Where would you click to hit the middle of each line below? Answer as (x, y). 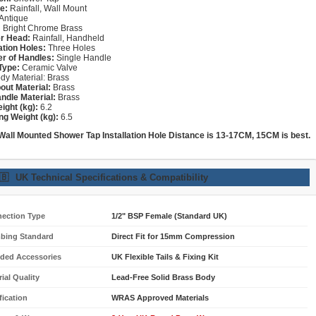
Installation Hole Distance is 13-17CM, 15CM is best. (206, 135)
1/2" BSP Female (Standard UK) (169, 215)
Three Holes (71, 48)
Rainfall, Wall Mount (47, 8)
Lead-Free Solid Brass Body (163, 277)
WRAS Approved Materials (160, 297)
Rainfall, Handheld (67, 38)
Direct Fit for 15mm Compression (173, 236)
